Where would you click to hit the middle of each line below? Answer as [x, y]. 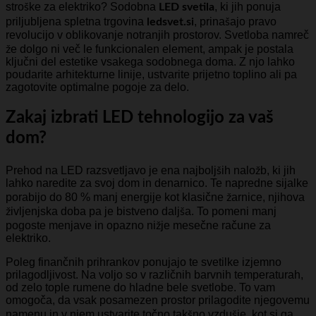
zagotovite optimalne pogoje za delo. [97, 87]
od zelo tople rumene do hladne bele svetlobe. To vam [140, 287]
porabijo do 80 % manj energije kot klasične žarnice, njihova [155, 197]
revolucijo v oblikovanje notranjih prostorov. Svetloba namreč [157, 35]
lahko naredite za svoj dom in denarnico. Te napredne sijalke [157, 183]
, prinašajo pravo [235, 21]
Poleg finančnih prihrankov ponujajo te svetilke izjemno [144, 262]
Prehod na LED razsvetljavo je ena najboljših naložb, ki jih [151, 170]
